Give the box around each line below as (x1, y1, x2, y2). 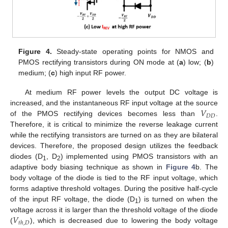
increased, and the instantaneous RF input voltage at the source (10, 99, 218, 107)
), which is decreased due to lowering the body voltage (30, 216, 218, 225)
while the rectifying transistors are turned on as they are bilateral (10, 131, 218, 139)
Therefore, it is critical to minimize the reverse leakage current (10, 120, 218, 129)
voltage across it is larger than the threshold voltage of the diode (10, 206, 218, 214)
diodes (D (10, 152, 43, 161)
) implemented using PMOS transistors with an (60, 152, 218, 161)
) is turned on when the (138, 195, 218, 204)
